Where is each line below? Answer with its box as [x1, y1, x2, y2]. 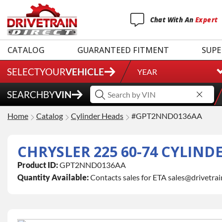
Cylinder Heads [71, 111, 123, 120]
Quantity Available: [17, 172, 89, 182]
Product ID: [17, 160, 58, 170]
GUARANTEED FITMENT [77, 45, 169, 55]
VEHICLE [65, 66, 104, 77]
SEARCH [7, 89, 43, 100]
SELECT [7, 66, 40, 77]
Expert [195, 15, 218, 24]
